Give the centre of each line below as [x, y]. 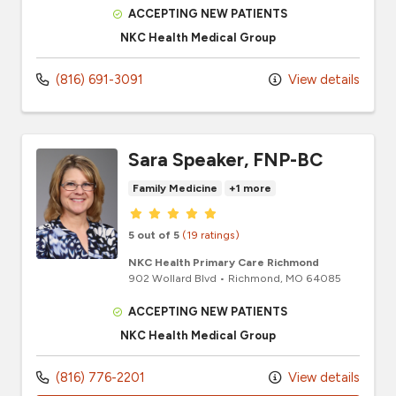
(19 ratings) [211, 234]
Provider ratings [188, 212]
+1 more [250, 188]
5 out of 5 [154, 234]
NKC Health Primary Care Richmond [224, 262]
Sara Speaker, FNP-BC [225, 159]
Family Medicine [175, 188]
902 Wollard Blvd [172, 278]
